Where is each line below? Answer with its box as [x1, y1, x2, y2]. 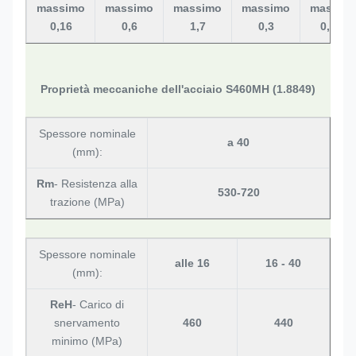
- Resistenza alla [54, 177, 137, 190]
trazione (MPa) [49, 195, 125, 208]
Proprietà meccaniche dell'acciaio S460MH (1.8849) [41, 83, 315, 95]
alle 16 [175, 257, 210, 269]
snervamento [54, 316, 120, 329]
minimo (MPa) [52, 335, 122, 347]
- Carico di [72, 298, 124, 311]
